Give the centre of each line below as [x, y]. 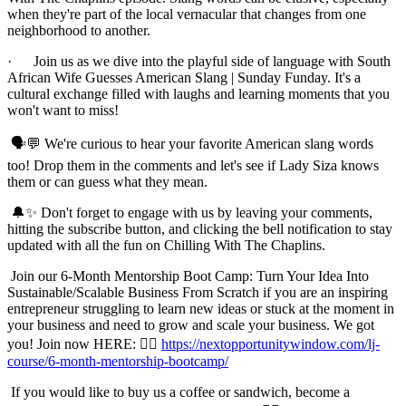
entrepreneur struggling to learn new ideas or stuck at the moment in [201, 308]
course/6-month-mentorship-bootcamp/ [118, 361]
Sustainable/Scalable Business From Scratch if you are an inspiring [198, 292]
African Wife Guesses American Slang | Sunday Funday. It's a [184, 77]
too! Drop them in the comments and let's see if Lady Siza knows [193, 165]
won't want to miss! [63, 110]
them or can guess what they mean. [107, 181]
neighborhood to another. [79, 30]
